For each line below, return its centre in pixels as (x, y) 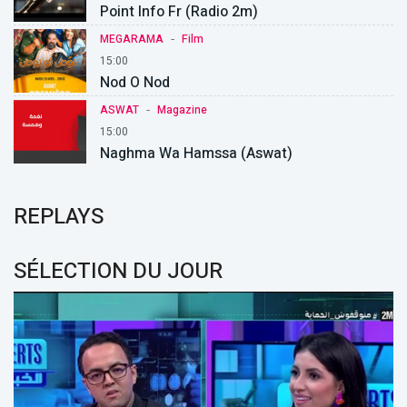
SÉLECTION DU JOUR (118, 272)
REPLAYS (59, 217)
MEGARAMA (132, 40)
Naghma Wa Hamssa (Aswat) (196, 154)
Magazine (182, 110)
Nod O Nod (135, 83)
